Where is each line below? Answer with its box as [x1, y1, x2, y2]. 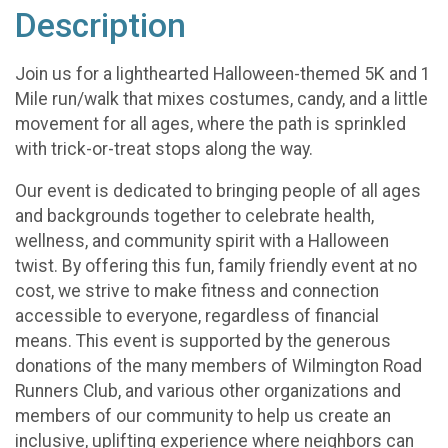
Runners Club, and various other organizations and [15, 381, 401, 402]
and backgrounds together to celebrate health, [15, 206, 374, 227]
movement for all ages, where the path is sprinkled [15, 113, 406, 134]
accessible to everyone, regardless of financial [15, 306, 379, 327]
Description [15, 6, 186, 45]
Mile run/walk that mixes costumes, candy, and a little [15, 88, 428, 109]
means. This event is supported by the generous [15, 331, 391, 352]
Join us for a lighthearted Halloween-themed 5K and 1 [15, 63, 431, 84]
